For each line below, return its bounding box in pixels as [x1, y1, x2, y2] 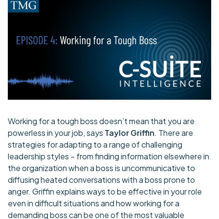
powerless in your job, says [8, 128, 105, 138]
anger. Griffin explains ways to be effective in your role [8, 186, 202, 197]
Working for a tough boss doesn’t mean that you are [8, 116, 195, 126]
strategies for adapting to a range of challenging [8, 139, 182, 150]
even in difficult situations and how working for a [8, 198, 179, 208]
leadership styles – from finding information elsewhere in [8, 151, 209, 161]
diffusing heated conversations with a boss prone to [8, 175, 195, 185]
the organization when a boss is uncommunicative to [8, 163, 195, 173]
